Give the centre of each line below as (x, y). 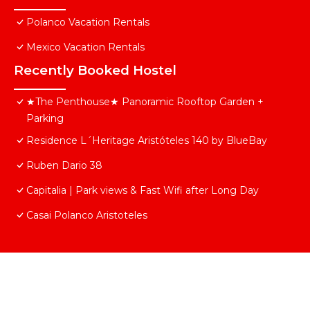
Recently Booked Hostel (95, 71)
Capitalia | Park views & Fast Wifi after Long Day (143, 191)
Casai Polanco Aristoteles (87, 216)
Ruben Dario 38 (64, 166)
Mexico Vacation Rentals (85, 47)
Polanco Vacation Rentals (88, 22)
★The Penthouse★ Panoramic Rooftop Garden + (145, 102)
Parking (45, 119)
